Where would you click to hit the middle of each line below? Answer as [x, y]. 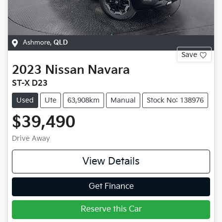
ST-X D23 [30, 84]
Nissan [65, 70]
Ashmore [36, 43]
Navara [109, 70]
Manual [123, 101]
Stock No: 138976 [175, 101]
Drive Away [31, 139]
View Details [111, 162]
